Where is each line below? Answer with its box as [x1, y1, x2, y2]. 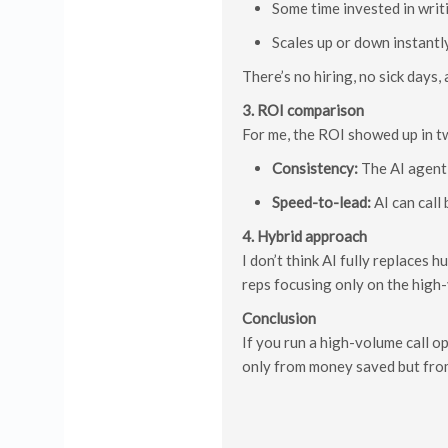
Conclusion [242, 309, 316, 327]
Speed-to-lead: [272, 193, 371, 211]
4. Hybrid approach [242, 227, 367, 245]
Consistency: [272, 159, 358, 177]
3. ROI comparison [242, 101, 364, 119]
